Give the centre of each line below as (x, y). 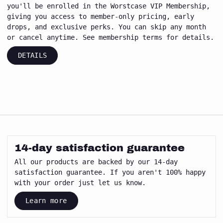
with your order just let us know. (80, 183)
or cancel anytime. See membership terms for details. (111, 37)
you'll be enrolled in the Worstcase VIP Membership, (109, 6)
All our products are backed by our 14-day (96, 162)
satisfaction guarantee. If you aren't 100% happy (110, 172)
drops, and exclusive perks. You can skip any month (107, 27)
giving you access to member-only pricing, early (101, 16)
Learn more (46, 201)
